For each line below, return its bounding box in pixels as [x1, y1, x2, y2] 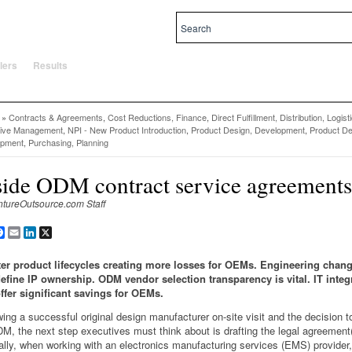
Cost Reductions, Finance [108, 111, 207, 123]
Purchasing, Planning [28, 136, 108, 148]
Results [33, 58, 68, 72]
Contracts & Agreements [9, 111, 103, 123]
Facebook [5, 225, 47, 239]
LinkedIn [36, 225, 73, 239]
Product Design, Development [191, 123, 305, 136]
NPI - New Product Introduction [68, 123, 186, 136]
